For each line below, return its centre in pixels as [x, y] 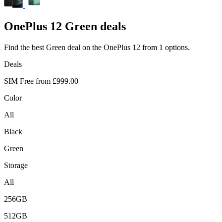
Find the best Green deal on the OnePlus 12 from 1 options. [97, 47]
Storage [16, 165]
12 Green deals [86, 26]
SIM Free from [27, 81]
